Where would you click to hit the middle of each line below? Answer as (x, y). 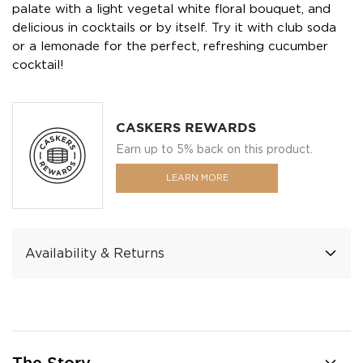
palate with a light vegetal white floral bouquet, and (171, 9)
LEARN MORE (197, 178)
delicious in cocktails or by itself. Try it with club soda (174, 28)
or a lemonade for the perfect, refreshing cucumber (170, 46)
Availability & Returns (95, 254)
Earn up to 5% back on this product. (214, 149)
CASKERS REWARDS (186, 128)
